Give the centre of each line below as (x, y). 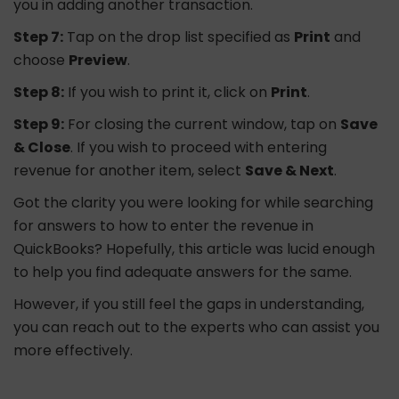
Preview (98, 61)
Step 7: (38, 37)
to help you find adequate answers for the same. (183, 273)
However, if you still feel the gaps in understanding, (189, 305)
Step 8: (39, 93)
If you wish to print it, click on (167, 93)
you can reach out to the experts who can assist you (196, 328)
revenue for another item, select (129, 171)
